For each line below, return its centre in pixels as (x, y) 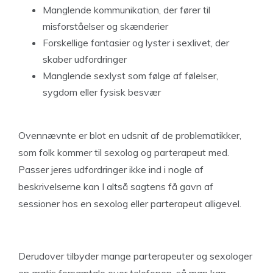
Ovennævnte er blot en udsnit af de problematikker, (130, 135)
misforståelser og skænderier (105, 26)
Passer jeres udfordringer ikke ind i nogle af (111, 169)
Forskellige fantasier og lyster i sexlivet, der (136, 43)
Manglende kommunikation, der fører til (126, 10)
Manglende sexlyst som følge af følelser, (130, 76)
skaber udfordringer (85, 59)
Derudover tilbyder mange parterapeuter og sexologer (135, 256)
